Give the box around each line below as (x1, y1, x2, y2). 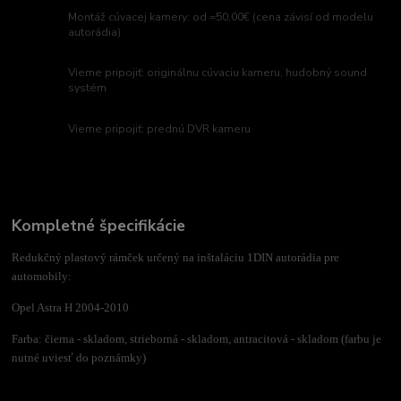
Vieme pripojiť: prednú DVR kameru (68, 122, 252, 137)
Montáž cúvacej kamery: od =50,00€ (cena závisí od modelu (68, 9, 374, 24)
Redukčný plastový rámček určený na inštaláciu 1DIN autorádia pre (12, 250, 340, 264)
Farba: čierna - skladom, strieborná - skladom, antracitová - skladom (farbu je (12, 331, 382, 346)
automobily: (12, 269, 73, 283)
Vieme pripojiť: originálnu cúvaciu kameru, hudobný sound (68, 65, 368, 81)
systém (68, 81, 107, 96)
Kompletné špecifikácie (12, 214, 186, 236)
